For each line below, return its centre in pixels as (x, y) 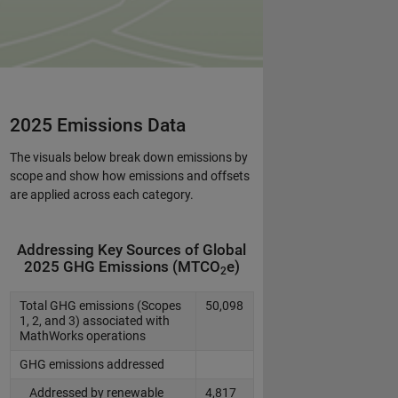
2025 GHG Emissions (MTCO (122, 267)
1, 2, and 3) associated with (95, 320)
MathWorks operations (83, 335)
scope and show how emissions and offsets (129, 176)
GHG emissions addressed (92, 364)
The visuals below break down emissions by (128, 157)
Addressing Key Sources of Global (131, 250)
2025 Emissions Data (97, 125)
